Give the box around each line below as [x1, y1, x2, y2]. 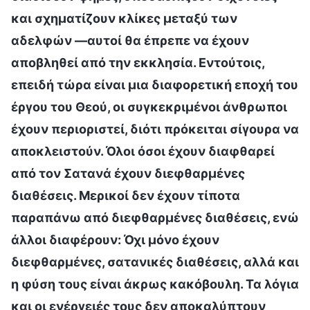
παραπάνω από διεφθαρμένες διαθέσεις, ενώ [11, 210, 299, 225]
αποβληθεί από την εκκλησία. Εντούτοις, [11, 55, 264, 70]
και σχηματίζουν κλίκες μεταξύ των [11, 10, 237, 26]
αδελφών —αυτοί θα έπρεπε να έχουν [11, 33, 249, 48]
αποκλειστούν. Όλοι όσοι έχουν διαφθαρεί [11, 143, 275, 158]
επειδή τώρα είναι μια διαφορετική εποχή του [11, 77, 298, 92]
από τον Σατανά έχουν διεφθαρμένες [11, 165, 245, 181]
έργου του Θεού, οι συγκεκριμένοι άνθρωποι [11, 99, 287, 114]
